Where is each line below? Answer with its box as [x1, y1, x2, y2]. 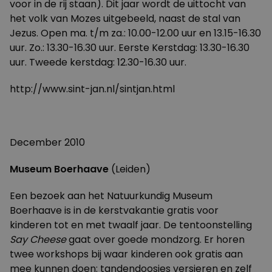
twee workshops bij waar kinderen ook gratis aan [10, 247, 243, 261]
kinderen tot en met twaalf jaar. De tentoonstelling [10, 218, 252, 232]
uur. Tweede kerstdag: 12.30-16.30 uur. [10, 55, 186, 69]
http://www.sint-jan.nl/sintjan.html [10, 82, 175, 96]
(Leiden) [109, 162, 151, 176]
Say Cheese [10, 233, 66, 246]
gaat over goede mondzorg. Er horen [66, 233, 245, 246]
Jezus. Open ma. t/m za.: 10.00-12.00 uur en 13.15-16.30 [10, 26, 261, 40]
